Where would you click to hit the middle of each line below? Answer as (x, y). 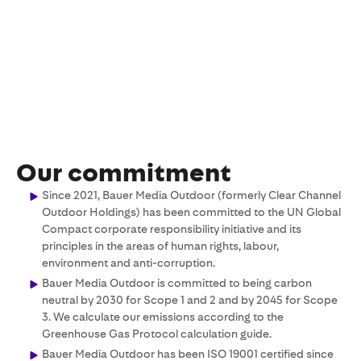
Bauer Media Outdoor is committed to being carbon (177, 283)
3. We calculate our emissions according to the (163, 317)
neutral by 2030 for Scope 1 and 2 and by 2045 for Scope (190, 300)
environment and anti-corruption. (129, 263)
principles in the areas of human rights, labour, (160, 246)
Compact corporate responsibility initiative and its (172, 229)
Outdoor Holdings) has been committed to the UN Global (191, 212)
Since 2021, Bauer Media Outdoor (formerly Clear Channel (191, 195)
